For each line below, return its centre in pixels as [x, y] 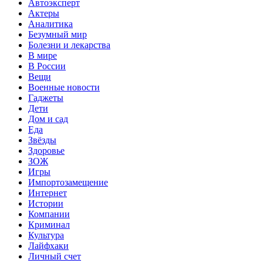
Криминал [49, 225]
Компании [49, 214]
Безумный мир [58, 35]
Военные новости [64, 87]
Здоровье [46, 151]
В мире [43, 56]
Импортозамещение [68, 183]
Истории [46, 204]
